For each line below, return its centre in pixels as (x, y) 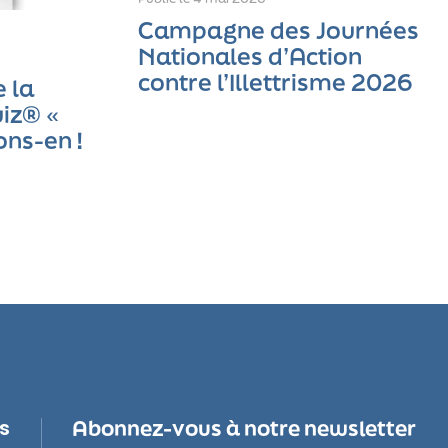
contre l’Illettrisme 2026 (276, 82)
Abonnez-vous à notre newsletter (243, 427)
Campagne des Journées (279, 30)
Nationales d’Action (250, 56)
